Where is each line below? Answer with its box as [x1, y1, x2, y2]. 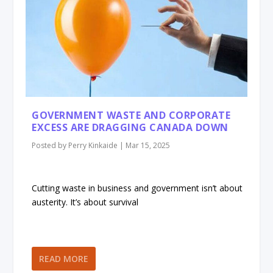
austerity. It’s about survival [32, 196, 139, 208]
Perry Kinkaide [68, 140, 118, 151]
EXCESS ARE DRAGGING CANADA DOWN [32, 121, 229, 135]
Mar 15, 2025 [126, 140, 171, 151]
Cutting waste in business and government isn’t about [32, 182, 243, 194]
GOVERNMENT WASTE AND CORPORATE [32, 108, 231, 122]
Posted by [32, 140, 69, 151]
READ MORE [39, 253, 89, 265]
